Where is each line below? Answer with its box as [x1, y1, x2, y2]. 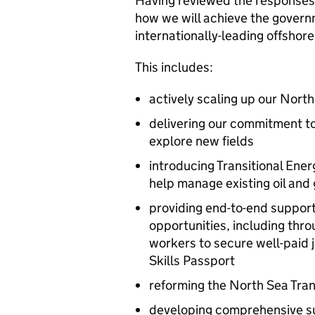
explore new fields [149, 133, 254, 149]
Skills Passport [149, 252, 235, 269]
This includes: [135, 59, 213, 75]
